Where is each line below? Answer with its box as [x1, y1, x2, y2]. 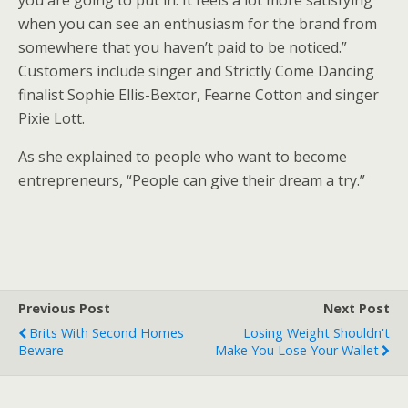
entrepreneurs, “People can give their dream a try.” [18, 170, 365, 190]
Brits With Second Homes [29, 324, 184, 342]
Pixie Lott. [18, 108, 85, 128]
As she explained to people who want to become [18, 147, 347, 167]
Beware [18, 342, 64, 359]
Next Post [323, 300, 390, 317]
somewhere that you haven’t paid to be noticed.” [18, 37, 347, 57]
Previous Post [18, 300, 110, 317]
